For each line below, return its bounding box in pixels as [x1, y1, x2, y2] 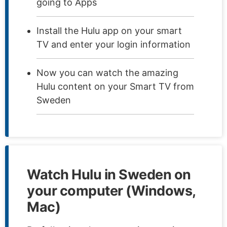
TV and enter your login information [36, 39, 191, 50]
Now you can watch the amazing [36, 67, 178, 78]
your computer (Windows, [27, 182, 196, 199]
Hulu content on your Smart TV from [36, 81, 194, 92]
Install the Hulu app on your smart [36, 25, 182, 36]
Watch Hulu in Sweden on [27, 166, 191, 183]
